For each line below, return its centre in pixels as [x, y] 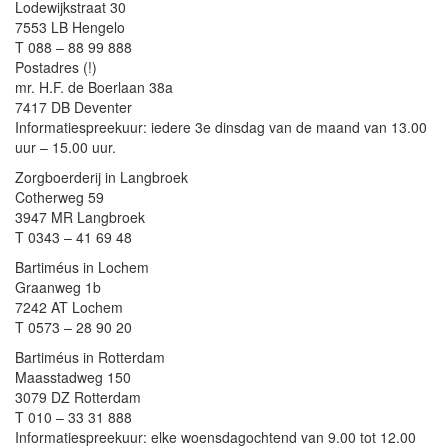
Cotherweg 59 [59, 197]
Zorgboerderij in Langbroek [101, 177]
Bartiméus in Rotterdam [90, 357]
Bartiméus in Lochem [82, 267]
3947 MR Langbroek [80, 217]
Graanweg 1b [58, 287]
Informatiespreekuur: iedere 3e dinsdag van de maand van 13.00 [221, 127]
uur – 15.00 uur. [65, 147]
